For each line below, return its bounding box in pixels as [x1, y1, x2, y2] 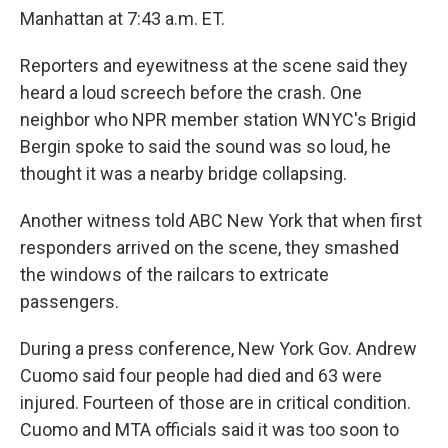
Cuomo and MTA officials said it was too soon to [20, 419, 399, 441]
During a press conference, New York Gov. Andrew [20, 338, 417, 360]
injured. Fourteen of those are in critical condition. [20, 392, 411, 414]
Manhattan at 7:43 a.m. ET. [20, 8, 225, 30]
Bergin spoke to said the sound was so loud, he [20, 136, 391, 158]
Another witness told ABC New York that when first [20, 210, 422, 232]
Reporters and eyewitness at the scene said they [20, 55, 408, 77]
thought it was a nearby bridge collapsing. [20, 163, 347, 185]
